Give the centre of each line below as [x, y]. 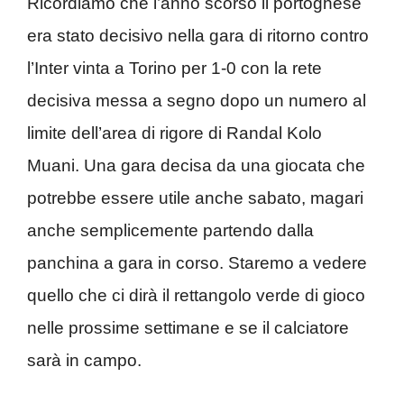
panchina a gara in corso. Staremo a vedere [197, 262]
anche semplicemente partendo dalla [170, 230]
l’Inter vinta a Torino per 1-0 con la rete [174, 68]
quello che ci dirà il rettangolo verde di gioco [196, 295]
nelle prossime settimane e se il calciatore [188, 327]
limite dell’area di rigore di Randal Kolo [174, 133]
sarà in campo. [84, 360]
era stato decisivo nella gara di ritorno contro [198, 35]
